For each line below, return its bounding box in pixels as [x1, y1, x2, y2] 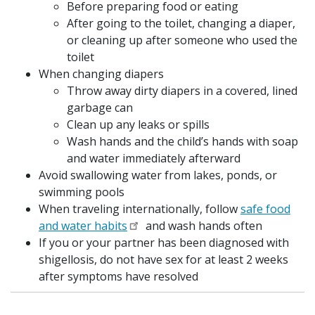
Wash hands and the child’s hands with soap [67, 134, 298, 149]
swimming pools [39, 184, 124, 200]
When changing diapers [39, 66, 164, 82]
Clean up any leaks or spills [67, 117, 210, 132]
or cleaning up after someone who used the [67, 32, 297, 48]
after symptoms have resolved [39, 269, 198, 284]
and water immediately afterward [67, 150, 240, 166]
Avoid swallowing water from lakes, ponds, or [39, 167, 277, 183]
